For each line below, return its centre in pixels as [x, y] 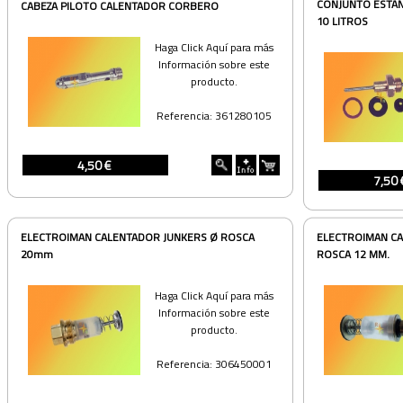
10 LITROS [342, 21]
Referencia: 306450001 [214, 364]
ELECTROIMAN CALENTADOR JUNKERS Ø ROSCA [137, 237]
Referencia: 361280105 [214, 116]
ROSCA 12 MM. [353, 254]
